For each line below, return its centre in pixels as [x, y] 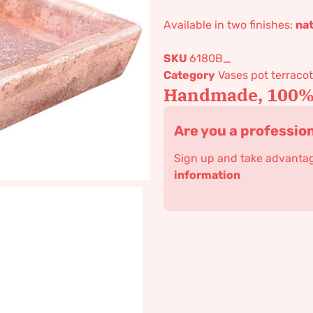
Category [189, 75]
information [207, 175]
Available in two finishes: [230, 25]
